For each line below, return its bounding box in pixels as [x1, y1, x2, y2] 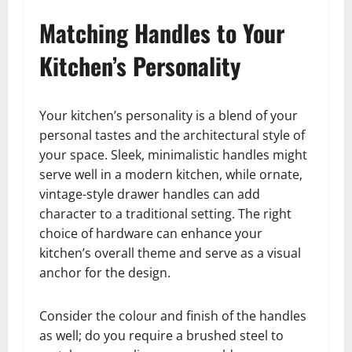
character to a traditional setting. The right [39, 205, 291, 223]
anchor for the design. [39, 264, 170, 282]
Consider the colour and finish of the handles [39, 307, 306, 325]
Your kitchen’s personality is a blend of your [39, 107, 298, 125]
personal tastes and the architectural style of [39, 126, 305, 145]
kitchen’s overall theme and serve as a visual [39, 244, 301, 262]
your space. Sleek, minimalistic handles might [39, 146, 307, 164]
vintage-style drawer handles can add [39, 185, 260, 203]
